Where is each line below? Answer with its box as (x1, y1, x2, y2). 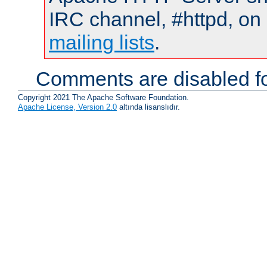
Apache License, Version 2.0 (18, 102, 117, 111)
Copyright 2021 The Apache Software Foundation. (18, 92, 189, 102)
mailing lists (49, 31, 154, 54)
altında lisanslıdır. (117, 102, 180, 111)
